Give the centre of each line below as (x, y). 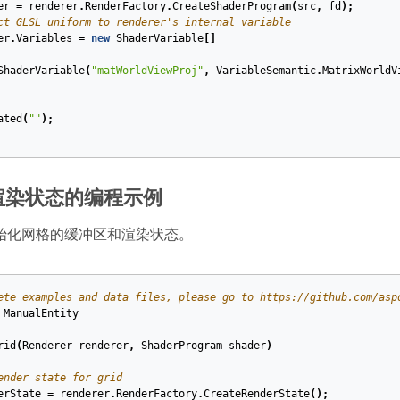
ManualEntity (41, 314)
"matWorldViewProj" (147, 71)
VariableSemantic (266, 71)
